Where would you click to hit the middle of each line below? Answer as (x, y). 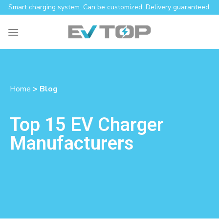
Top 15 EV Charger (87, 124)
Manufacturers (72, 143)
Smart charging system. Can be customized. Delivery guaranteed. (109, 7)
